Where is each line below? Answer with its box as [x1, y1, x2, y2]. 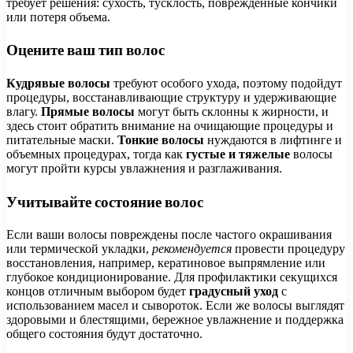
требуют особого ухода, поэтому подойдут [110, 76, 342, 91]
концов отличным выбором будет [6, 284, 189, 299]
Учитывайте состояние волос [6, 191, 203, 213]
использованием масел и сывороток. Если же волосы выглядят [6, 299, 344, 313]
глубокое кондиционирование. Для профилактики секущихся [6, 270, 337, 284]
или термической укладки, [6, 242, 152, 256]
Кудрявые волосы [6, 76, 110, 91]
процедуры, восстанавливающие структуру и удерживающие [6, 91, 336, 105]
